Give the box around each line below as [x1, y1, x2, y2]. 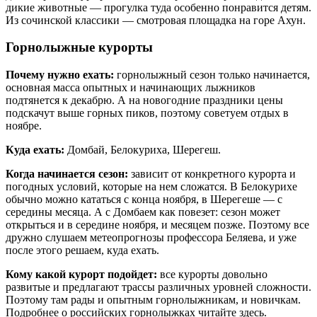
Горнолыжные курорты [6, 40, 153, 55]
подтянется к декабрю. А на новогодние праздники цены [6, 94, 283, 107]
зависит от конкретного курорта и [128, 168, 296, 180]
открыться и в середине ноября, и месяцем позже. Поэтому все [6, 219, 309, 231]
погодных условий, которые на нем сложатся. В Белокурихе [6, 180, 297, 193]
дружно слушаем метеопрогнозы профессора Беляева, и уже [6, 231, 296, 244]
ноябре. [6, 120, 42, 132]
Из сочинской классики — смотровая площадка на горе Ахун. [6, 13, 306, 26]
